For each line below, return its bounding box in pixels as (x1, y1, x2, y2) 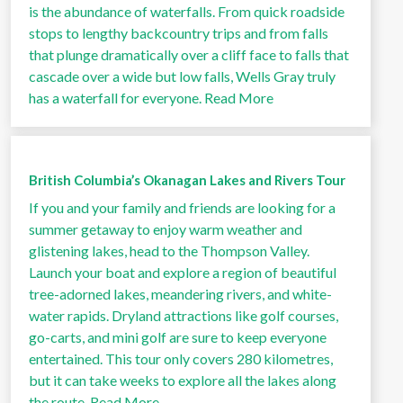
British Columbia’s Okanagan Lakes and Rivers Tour (29, 172, 345, 188)
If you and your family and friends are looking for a (29, 199, 336, 216)
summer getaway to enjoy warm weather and (29, 220, 302, 237)
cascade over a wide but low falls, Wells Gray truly (29, 67, 336, 85)
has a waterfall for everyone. (29, 89, 201, 106)
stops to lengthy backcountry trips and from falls (29, 24, 328, 41)
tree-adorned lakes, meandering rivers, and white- (29, 285, 332, 302)
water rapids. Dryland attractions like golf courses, (29, 307, 338, 324)
